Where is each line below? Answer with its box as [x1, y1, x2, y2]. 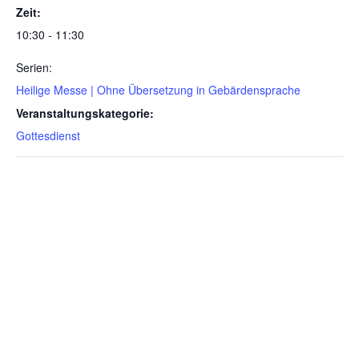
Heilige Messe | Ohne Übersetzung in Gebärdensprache [16, 81, 301, 98]
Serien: [16, 58, 52, 75]
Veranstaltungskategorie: [16, 104, 154, 121]
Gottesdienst [16, 127, 80, 143]
